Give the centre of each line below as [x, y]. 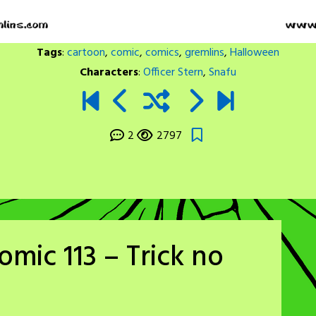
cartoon [86, 53]
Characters [109, 73]
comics [162, 53]
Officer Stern [173, 73]
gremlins [205, 53]
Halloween [255, 53]
